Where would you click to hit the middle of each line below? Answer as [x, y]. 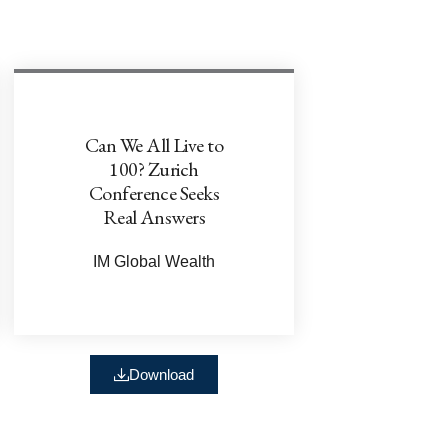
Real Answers [154, 216]
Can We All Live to [154, 144]
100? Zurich [154, 168]
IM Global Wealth [154, 261]
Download [161, 374]
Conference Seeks [154, 192]
